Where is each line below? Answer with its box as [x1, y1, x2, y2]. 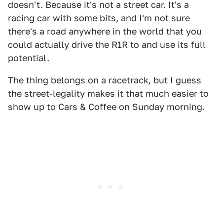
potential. [8, 53, 49, 63]
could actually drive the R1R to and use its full [8, 39, 206, 50]
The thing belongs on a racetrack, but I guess [8, 75, 201, 85]
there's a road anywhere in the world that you [8, 26, 202, 37]
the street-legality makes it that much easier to [8, 88, 209, 99]
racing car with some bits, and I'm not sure [8, 13, 190, 23]
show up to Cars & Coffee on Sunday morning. [8, 102, 205, 112]
